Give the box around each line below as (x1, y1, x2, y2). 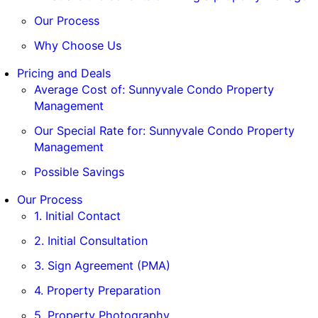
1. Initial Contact (34, 209, 121, 224)
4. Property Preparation (34, 283, 160, 298)
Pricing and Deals (17, 66, 111, 81)
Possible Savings (34, 165, 124, 180)
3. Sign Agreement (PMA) (34, 258, 170, 273)
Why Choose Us (34, 38, 121, 53)
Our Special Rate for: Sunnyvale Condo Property (34, 124, 295, 138)
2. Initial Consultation (34, 234, 148, 248)
